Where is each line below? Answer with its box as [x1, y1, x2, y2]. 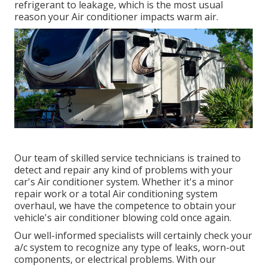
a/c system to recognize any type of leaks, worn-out [14, 240, 245, 254]
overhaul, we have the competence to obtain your [14, 198, 236, 212]
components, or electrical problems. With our [14, 252, 216, 266]
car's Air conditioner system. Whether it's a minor [14, 175, 234, 188]
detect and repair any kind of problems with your [14, 163, 232, 176]
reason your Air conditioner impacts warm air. [14, 10, 218, 23]
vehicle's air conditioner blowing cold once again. [14, 210, 231, 224]
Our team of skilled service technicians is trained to [14, 151, 241, 164]
